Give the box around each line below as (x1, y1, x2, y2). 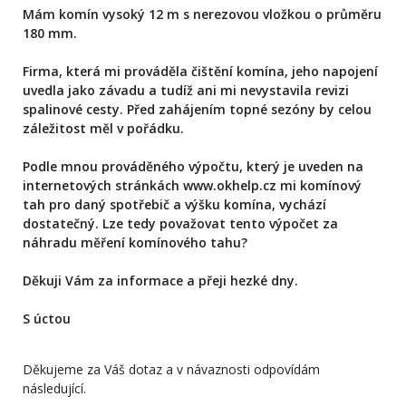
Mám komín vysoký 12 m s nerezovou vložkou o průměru (23, 5, 382, 24)
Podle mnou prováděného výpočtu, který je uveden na (23, 158, 363, 176)
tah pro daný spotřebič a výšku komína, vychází (23, 196, 326, 214)
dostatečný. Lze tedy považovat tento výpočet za (23, 215, 338, 233)
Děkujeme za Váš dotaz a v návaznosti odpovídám (23, 361, 320, 379)
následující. (23, 380, 86, 398)
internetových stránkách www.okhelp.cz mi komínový (23, 177, 362, 195)
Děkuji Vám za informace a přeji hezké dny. (23, 272, 298, 290)
